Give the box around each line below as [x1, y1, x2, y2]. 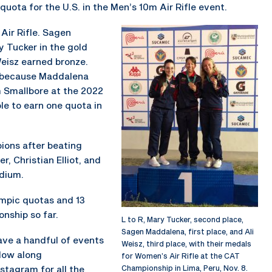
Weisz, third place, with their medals [121, 239, 251, 248]
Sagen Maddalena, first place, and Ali [121, 226, 254, 236]
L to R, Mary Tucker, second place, [121, 214, 243, 223]
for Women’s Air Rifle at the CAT [121, 251, 240, 260]
